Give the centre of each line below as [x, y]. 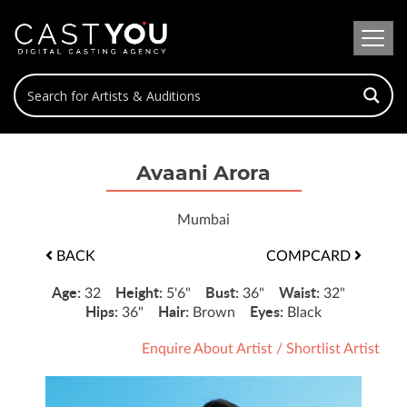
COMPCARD [310, 256]
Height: [140, 292]
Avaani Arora [203, 173]
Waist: [301, 292]
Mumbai [203, 220]
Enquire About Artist [207, 349]
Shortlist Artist [333, 349]
